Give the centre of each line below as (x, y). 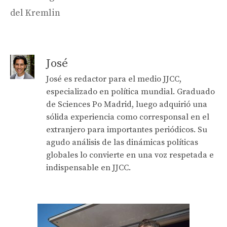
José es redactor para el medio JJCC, (114, 79)
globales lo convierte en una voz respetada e (130, 155)
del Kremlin (35, 13)
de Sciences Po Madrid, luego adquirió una (127, 104)
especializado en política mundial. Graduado (130, 92)
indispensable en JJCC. (88, 168)
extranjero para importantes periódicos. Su (127, 130)
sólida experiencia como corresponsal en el (128, 117)
